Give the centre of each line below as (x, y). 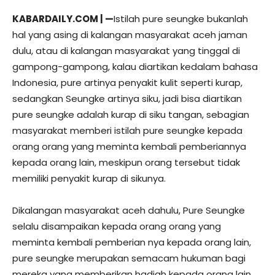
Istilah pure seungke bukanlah (181, 18)
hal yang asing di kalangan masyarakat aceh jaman (130, 34)
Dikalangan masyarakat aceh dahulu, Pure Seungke (129, 210)
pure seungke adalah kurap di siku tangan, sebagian (131, 114)
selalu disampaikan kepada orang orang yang (117, 226)
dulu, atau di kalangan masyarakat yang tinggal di (126, 50)
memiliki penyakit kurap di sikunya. (89, 178)
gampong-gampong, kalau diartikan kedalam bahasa (135, 66)
